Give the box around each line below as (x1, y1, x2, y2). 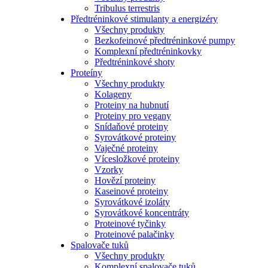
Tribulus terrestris (95, 3, 160, 14)
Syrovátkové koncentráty (95, 208, 189, 218)
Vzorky (95, 165, 123, 175)
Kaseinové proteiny (95, 186, 168, 197)
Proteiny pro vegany (95, 111, 171, 121)
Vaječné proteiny (95, 143, 158, 154)
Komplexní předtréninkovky (95, 46, 202, 57)
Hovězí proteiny (95, 175, 156, 186)
